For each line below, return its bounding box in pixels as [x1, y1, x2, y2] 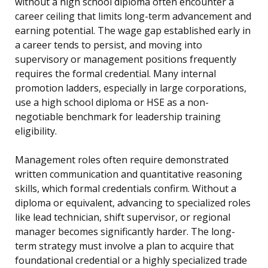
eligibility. [15, 124, 57, 138]
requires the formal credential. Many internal [15, 67, 216, 81]
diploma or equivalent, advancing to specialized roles [15, 196, 251, 210]
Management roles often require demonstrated [15, 153, 229, 167]
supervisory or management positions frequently [15, 53, 236, 66]
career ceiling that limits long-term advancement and [15, 10, 251, 23]
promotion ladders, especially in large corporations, [15, 81, 246, 95]
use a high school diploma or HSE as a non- [15, 96, 209, 109]
